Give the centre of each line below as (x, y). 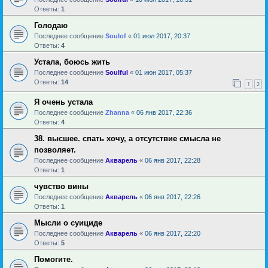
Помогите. (54, 259)
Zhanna (117, 112)
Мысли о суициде (68, 223)
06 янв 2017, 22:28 (173, 160)
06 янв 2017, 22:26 (173, 197)
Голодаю (51, 25)
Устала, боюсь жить (72, 62)
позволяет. (55, 150)
